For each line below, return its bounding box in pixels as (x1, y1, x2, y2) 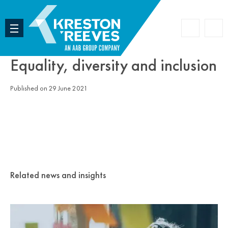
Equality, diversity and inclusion (10, 55, 217, 76)
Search (190, 27, 213, 38)
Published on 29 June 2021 (10, 84, 88, 93)
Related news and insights (10, 169, 106, 181)
